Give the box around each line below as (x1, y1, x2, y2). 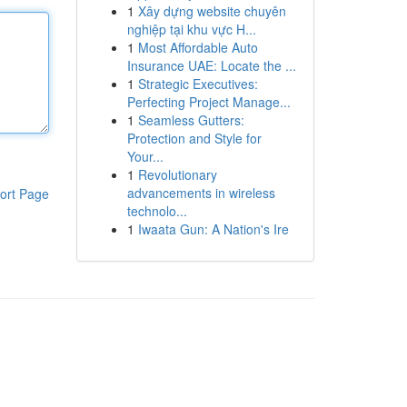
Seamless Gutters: (137, 111, 244, 129)
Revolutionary (137, 165, 217, 184)
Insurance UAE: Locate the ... (126, 56, 296, 74)
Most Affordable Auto (137, 38, 258, 56)
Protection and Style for (126, 129, 262, 147)
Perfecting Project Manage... (126, 93, 291, 111)
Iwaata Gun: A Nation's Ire (137, 220, 289, 238)
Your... (126, 147, 164, 165)
